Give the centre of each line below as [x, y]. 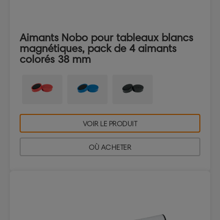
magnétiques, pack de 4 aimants [98, 49]
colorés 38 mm [55, 59]
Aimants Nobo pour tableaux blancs [106, 38]
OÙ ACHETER [110, 148]
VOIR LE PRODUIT [110, 124]
